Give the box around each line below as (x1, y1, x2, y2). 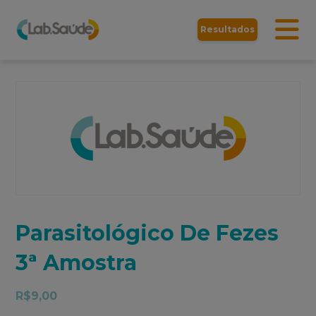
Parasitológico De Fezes (16, 219, 279, 246)
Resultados (200, 24, 255, 35)
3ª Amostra (16, 249, 138, 276)
